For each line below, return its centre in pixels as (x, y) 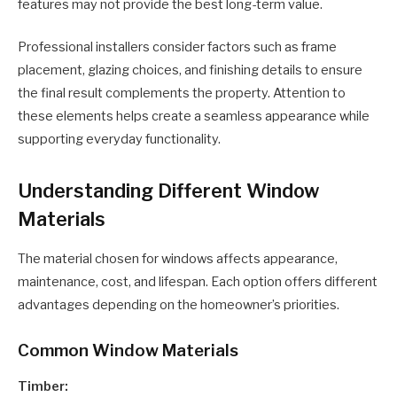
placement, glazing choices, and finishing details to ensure (190, 70)
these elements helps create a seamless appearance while (194, 117)
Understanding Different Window (169, 191)
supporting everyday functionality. (119, 140)
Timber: (43, 387)
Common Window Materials (128, 351)
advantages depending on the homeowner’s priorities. (179, 305)
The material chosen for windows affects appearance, (178, 259)
